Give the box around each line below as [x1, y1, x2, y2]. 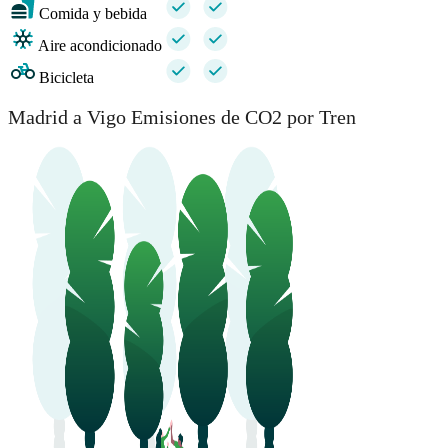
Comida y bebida [39, 4, 147, 22]
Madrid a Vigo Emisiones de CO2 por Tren [8, 106, 356, 129]
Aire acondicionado [38, 36, 162, 54]
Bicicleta [39, 68, 94, 86]
